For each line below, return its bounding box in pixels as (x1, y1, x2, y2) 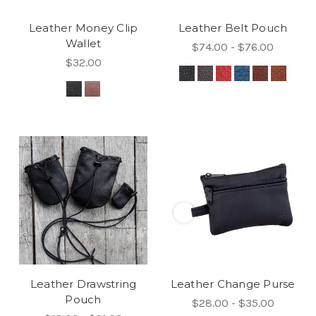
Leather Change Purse (170, 277, 296, 291)
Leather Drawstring (30, 277, 137, 291)
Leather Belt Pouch (178, 20, 288, 35)
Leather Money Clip (28, 20, 138, 35)
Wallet (65, 36, 102, 50)
